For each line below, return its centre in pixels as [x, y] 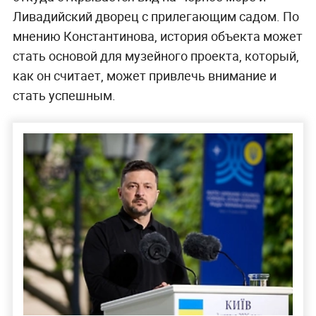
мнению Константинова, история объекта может [157, 36]
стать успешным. [64, 95]
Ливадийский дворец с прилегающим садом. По [156, 16]
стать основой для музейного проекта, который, [156, 55]
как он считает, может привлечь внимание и [144, 75]
